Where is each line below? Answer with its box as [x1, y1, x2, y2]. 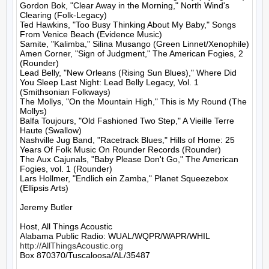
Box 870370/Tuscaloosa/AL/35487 [20, 250, 150, 260]
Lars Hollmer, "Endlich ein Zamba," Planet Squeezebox [20, 174, 228, 183]
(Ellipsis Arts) [20, 183, 68, 193]
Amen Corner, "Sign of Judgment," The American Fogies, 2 [20, 49, 243, 58]
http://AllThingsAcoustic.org [20, 241, 123, 250]
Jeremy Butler [20, 202, 73, 212]
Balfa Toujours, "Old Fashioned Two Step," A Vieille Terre [20, 116, 234, 125]
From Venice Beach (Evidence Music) [20, 29, 162, 39]
